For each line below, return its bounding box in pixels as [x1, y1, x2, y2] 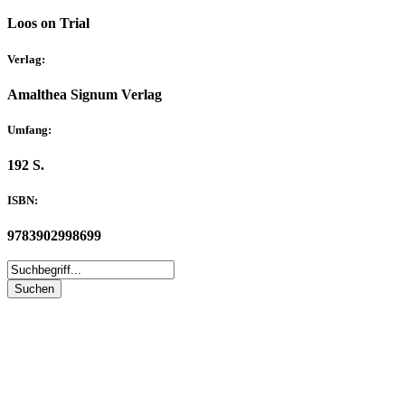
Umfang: [7, 122, 52, 137]
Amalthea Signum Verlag [7, 86, 162, 102]
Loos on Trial [7, 15, 89, 32]
